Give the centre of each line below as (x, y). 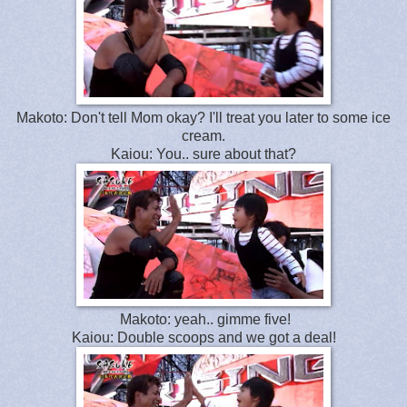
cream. (203, 135)
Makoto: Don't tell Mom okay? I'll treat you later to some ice (203, 117)
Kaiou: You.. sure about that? (203, 154)
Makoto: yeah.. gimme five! (203, 319)
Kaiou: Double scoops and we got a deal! (203, 337)
